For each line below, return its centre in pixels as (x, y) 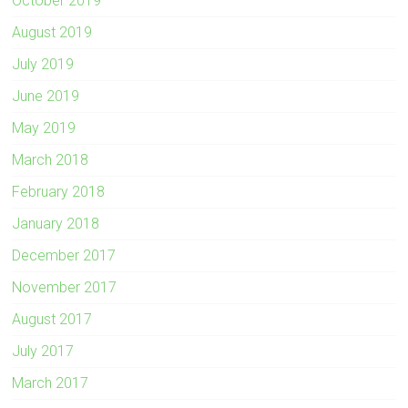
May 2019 (44, 128)
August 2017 (52, 320)
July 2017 (43, 352)
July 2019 (43, 65)
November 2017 (65, 288)
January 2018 (56, 224)
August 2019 (52, 33)
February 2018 (59, 192)
